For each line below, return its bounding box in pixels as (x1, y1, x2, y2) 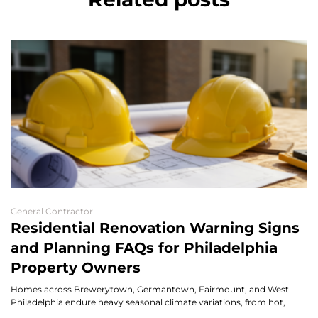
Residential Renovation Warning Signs (11, 219, 300, 236)
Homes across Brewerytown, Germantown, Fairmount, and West (11, 283, 289, 295)
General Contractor (11, 205, 93, 216)
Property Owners (11, 258, 141, 276)
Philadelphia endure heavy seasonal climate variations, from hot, (11, 296, 285, 307)
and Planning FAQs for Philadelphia (11, 238, 278, 256)
